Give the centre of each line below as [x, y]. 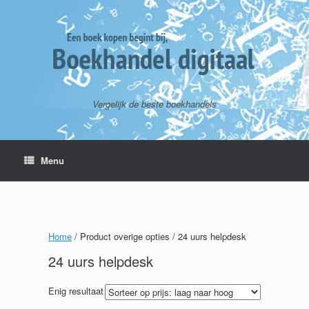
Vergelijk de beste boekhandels [154, 104]
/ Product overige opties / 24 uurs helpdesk [159, 236]
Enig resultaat [76, 291]
